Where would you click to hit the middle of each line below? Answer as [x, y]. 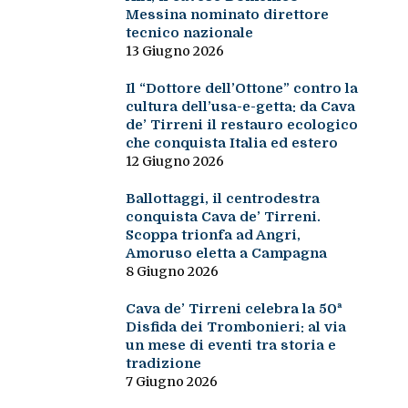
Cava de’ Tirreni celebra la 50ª [234, 309]
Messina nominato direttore [227, 15]
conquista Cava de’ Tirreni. [223, 217]
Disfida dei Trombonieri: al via [235, 327]
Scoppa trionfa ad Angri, [213, 235]
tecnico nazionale [189, 33]
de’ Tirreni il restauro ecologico [241, 125]
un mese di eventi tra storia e [230, 346]
